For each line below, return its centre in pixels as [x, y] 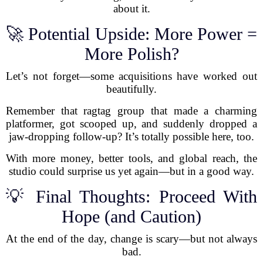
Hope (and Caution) [131, 216]
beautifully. [131, 89]
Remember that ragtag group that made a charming [131, 111]
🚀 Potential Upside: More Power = [131, 34]
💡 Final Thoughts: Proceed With [131, 196]
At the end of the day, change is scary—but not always [131, 239]
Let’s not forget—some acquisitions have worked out [131, 76]
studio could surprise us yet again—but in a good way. [131, 171]
